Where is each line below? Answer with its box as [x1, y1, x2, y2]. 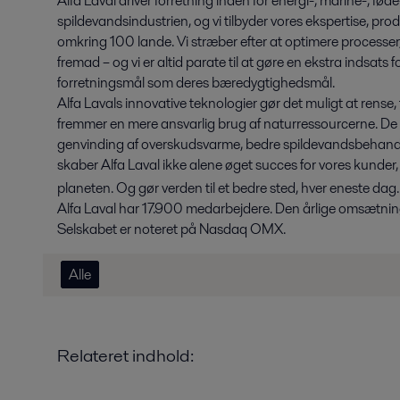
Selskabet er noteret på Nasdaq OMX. [57, 219, 286, 239]
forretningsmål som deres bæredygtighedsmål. [57, 71, 335, 93]
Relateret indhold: [57, 343, 194, 368]
